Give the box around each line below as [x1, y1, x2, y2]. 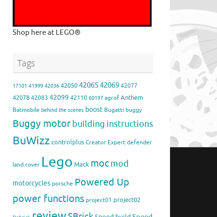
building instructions [72, 119, 153, 130]
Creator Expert [86, 139, 125, 147]
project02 [113, 196, 140, 204]
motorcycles [13, 179, 50, 188]
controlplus [51, 139, 84, 147]
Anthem [121, 94, 143, 102]
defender [127, 139, 152, 147]
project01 [86, 197, 112, 204]
